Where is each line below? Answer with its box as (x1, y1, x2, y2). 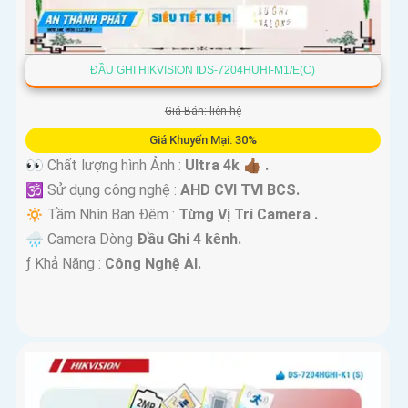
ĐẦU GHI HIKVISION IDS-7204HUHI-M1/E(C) (90, 64, 316, 77)
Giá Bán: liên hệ (164, 105, 241, 118)
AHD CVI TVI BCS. (180, 181, 300, 199)
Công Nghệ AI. (105, 255, 201, 273)
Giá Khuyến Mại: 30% (148, 133, 257, 148)
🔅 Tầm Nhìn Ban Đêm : (25, 206, 178, 224)
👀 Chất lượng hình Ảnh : (25, 157, 185, 175)
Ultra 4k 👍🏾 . (185, 157, 269, 175)
